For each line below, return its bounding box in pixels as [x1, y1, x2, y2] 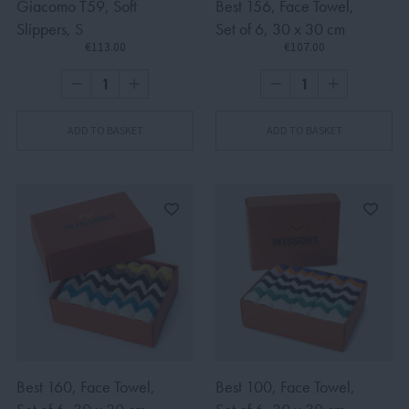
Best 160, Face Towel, [16, 376, 155, 398]
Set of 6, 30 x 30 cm [215, 18, 345, 39]
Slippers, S [16, 18, 83, 39]
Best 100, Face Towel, [215, 376, 355, 398]
